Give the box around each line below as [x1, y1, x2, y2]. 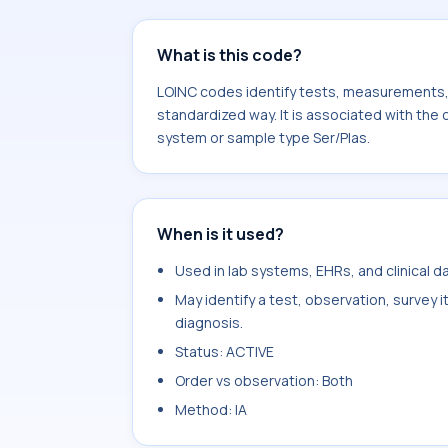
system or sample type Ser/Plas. [157, 128, 370, 147]
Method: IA [175, 400, 247, 419]
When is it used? [157, 223, 284, 245]
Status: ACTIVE [175, 342, 274, 361]
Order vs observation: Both [175, 371, 353, 390]
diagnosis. [175, 313, 243, 332]
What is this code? [157, 44, 302, 66]
